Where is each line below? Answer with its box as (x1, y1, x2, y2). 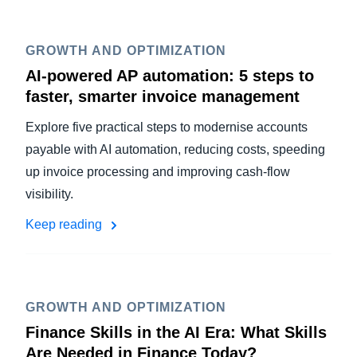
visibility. (25, 187, 73, 201)
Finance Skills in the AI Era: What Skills (25, 324, 327, 341)
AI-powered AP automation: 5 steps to (25, 67, 314, 84)
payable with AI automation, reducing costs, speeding (25, 143, 325, 156)
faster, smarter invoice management (25, 88, 300, 105)
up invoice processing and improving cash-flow (25, 165, 290, 178)
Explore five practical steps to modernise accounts (25, 120, 308, 134)
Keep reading (25, 218, 105, 231)
